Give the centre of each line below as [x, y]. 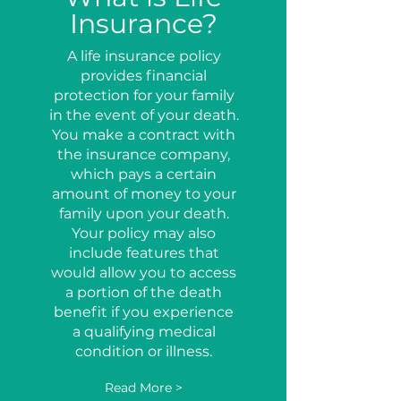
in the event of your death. [144, 115]
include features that [144, 253]
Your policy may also [144, 233]
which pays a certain [144, 174]
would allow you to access [144, 273]
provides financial [144, 76]
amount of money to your [144, 194]
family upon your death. [144, 213]
